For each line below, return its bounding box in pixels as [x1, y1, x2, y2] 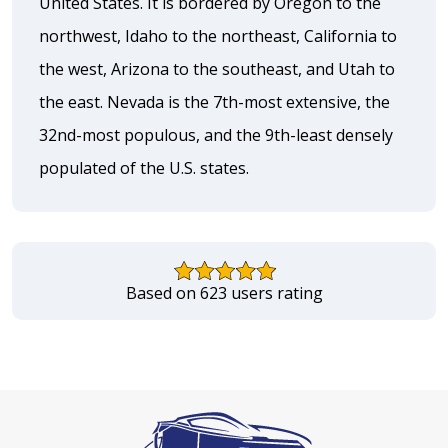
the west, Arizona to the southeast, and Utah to [39, 57, 395, 80]
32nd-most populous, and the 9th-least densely [39, 123, 393, 146]
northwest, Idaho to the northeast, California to [39, 24, 397, 47]
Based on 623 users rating [125, 281, 323, 304]
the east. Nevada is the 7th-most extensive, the [39, 90, 390, 113]
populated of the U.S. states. [39, 156, 249, 179]
